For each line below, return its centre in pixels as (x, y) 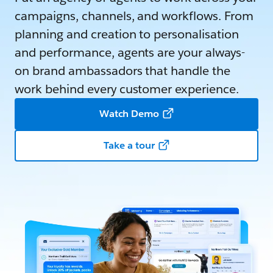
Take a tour (129, 145)
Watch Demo (129, 114)
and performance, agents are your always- (130, 52)
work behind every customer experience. (127, 89)
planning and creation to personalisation (127, 34)
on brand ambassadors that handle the (123, 71)
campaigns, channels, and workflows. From (134, 16)
